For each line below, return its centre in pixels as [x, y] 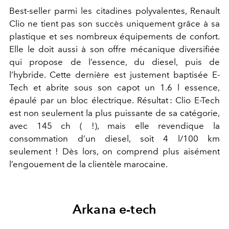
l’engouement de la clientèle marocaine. [88, 164]
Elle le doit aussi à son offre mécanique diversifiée [114, 49]
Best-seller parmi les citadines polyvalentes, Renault [114, 11]
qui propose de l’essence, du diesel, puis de [114, 62]
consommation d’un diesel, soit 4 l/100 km [114, 139]
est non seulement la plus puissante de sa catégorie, [114, 113]
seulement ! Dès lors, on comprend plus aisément [114, 152]
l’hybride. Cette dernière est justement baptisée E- [114, 75]
